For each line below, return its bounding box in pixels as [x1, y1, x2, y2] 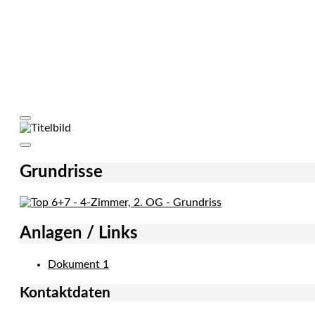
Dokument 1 [48, 259, 109, 271]
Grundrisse [20, 163, 103, 181]
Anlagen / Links [20, 225, 138, 243]
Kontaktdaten [20, 285, 110, 300]
